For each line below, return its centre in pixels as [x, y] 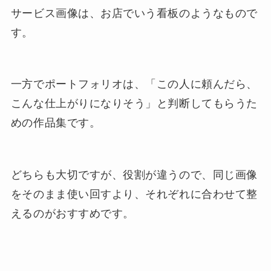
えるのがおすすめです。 [72, 214]
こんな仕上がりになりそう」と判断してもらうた [134, 104]
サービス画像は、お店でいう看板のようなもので [134, 13]
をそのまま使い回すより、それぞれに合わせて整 [134, 194]
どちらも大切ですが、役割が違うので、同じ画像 [134, 175]
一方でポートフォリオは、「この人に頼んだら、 [134, 84]
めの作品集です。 [56, 123]
